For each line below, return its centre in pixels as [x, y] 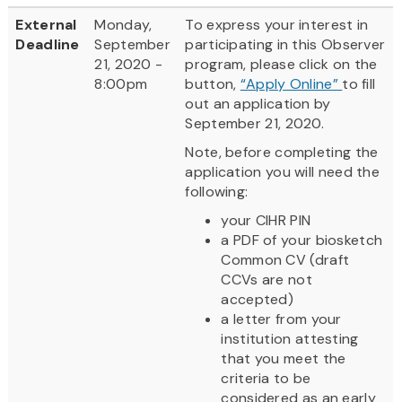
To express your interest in [277, 24]
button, [213, 83]
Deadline [48, 44]
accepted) [258, 299]
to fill [359, 83]
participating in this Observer [285, 44]
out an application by [258, 103]
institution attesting [290, 338]
